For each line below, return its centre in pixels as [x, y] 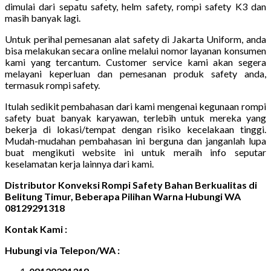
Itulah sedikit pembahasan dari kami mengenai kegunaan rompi [135, 106]
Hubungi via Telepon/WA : [62, 250]
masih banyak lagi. [43, 18]
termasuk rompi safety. [52, 85]
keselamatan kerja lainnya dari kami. [79, 163]
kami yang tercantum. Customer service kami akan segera [135, 62]
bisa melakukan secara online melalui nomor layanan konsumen [135, 50]
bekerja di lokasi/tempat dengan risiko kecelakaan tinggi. [135, 129]
